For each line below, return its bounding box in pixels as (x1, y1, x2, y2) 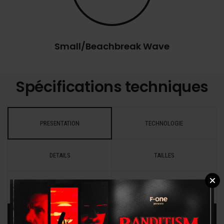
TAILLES (153, 151, 174, 159)
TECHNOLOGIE (145, 119, 183, 127)
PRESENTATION (40, 119, 79, 127)
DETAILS (49, 151, 70, 159)
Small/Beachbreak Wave (54, 39, 169, 52)
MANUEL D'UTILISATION (28, 183, 91, 191)
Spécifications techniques (15, 76, 208, 98)
